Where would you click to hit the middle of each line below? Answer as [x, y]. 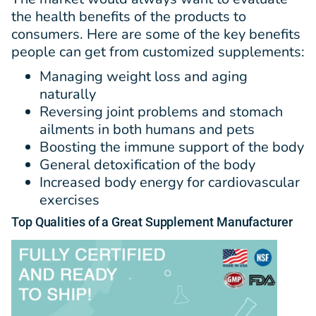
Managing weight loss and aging [144, 76]
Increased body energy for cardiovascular [170, 182]
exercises [69, 200]
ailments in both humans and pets [147, 129]
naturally [68, 94]
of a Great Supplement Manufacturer [189, 221]
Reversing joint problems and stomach [161, 111]
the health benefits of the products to [129, 16]
